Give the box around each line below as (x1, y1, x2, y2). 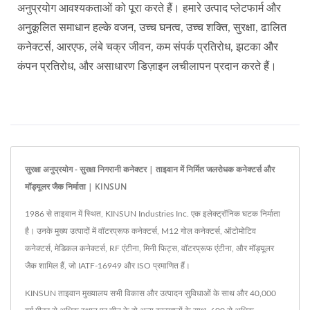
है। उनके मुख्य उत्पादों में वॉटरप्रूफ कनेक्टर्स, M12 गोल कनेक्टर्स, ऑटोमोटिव (25, 226, 256, 235)
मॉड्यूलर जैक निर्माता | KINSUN (25, 180, 127, 192)
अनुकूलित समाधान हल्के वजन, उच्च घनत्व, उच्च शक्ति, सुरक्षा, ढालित (17, 21, 286, 33)
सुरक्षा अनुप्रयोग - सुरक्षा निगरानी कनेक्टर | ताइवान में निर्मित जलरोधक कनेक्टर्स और (25, 163, 275, 175)
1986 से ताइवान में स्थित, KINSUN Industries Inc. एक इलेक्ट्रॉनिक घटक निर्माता (25, 209, 280, 218)
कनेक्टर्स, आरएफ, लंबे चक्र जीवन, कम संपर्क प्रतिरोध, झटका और (17, 41, 278, 53)
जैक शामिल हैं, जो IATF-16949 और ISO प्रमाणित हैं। (25, 261, 190, 270)
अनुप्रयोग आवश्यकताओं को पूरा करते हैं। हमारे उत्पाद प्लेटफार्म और (17, 2, 281, 14)
